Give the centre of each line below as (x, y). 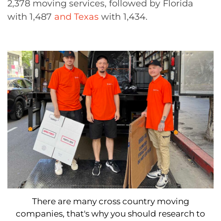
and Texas (76, 17)
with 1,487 (31, 17)
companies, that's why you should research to (110, 213)
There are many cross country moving (110, 201)
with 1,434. (123, 17)
